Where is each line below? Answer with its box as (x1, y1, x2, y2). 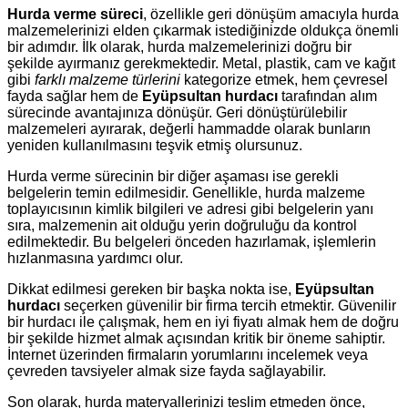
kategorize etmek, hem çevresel (180, 72, 388, 87)
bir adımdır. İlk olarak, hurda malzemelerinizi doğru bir (7, 39, 352, 55)
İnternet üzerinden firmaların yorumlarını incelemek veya (7, 347, 368, 362)
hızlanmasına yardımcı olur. (7, 250, 183, 266)
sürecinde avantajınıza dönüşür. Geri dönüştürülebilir (7, 105, 347, 120)
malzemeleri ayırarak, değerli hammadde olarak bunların (7, 121, 371, 137)
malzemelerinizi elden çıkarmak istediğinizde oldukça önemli (7, 23, 399, 38)
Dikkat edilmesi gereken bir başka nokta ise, (7, 281, 295, 297)
